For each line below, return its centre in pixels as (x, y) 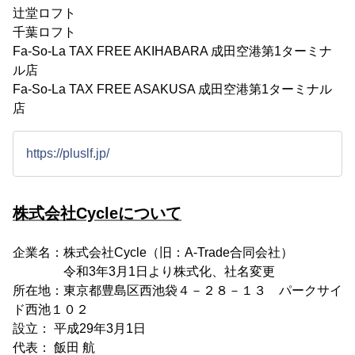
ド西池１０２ (51, 310)
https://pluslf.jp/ (68, 154)
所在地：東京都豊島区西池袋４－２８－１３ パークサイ (177, 291)
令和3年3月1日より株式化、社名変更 (144, 272)
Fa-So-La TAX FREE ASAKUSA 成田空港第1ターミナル (172, 90)
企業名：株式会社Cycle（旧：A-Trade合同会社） (153, 253)
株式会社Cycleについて (97, 214)
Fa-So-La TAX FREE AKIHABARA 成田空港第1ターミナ (172, 52)
